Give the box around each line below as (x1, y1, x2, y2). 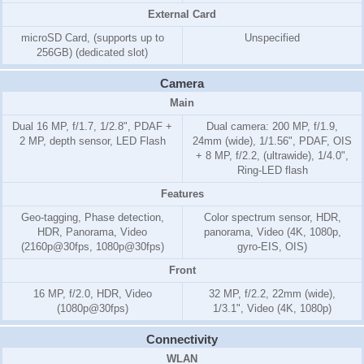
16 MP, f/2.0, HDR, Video (32, 288, 152, 300)
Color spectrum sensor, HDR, (203, 211, 341, 223)
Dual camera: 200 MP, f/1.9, (206, 120, 338, 132)
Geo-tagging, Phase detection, (20, 211, 164, 223)
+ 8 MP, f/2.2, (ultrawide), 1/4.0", (196, 149, 349, 162)
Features (160, 188, 204, 200)
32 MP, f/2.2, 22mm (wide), (209, 288, 336, 300)
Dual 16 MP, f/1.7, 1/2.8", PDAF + (12, 120, 172, 132)
